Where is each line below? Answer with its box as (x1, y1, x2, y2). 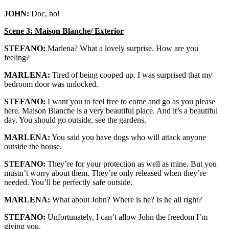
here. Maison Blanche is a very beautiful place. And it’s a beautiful (4, 106, 218, 115)
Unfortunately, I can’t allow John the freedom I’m (45, 213, 208, 221)
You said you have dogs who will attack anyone (50, 133, 206, 142)
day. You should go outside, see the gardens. (4, 116, 146, 124)
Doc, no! (29, 9, 60, 18)
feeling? (4, 53, 30, 62)
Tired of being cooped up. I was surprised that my (50, 71, 212, 79)
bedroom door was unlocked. (4, 80, 98, 88)
